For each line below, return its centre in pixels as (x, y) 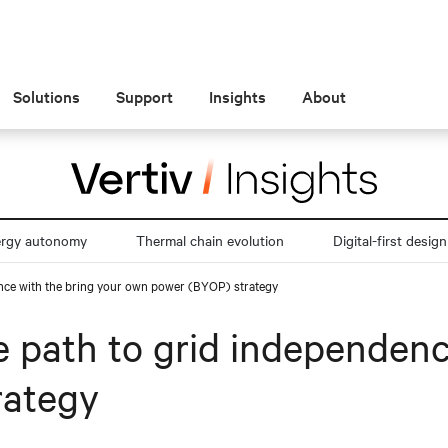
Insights (238, 96)
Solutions (47, 96)
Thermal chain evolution (210, 240)
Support (145, 96)
